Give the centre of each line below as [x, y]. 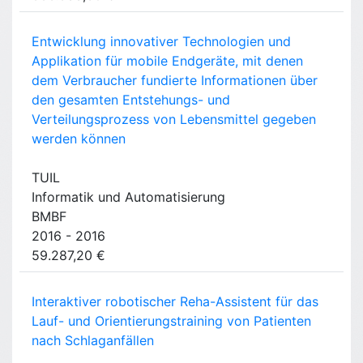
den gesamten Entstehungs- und [131, 100]
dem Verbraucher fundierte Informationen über [175, 81]
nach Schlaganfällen [93, 341]
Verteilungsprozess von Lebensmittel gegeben [174, 120]
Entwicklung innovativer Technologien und [161, 42]
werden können [79, 139]
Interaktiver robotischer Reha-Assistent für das [175, 302]
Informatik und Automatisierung [128, 197]
